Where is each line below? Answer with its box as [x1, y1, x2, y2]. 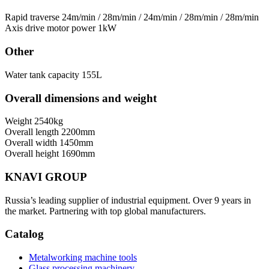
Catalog [5, 228, 44, 241]
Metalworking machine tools [29, 252, 137, 263]
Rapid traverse [5, 12, 59, 23]
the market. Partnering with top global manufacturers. [5, 205, 206, 216]
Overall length [5, 127, 59, 138]
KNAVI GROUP [5, 170, 87, 183]
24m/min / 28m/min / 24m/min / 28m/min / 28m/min [62, 12, 259, 23]
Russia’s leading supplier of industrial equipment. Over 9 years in [5, 195, 251, 205]
